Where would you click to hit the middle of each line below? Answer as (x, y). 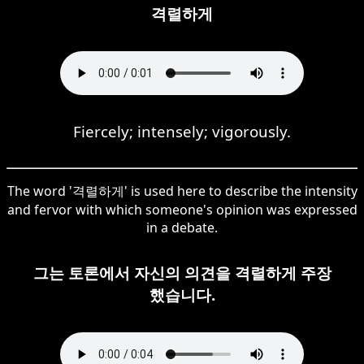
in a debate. (182, 227)
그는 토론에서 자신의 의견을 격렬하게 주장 (182, 272)
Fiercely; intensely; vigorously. (182, 131)
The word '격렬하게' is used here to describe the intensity (182, 191)
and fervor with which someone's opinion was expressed (182, 209)
